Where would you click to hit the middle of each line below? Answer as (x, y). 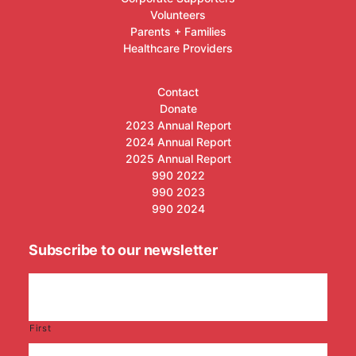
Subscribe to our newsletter (123, 250)
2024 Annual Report (178, 142)
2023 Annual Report (178, 125)
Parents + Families (178, 31)
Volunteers (178, 15)
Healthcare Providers (178, 48)
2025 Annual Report (178, 159)
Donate (178, 108)
